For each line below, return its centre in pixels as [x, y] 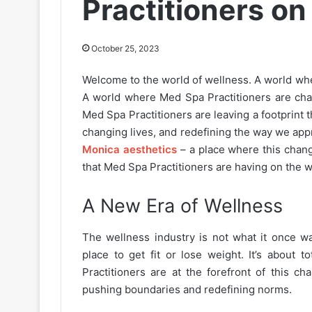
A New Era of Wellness [182, 206]
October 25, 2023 [125, 48]
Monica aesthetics [130, 149]
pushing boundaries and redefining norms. [187, 289]
